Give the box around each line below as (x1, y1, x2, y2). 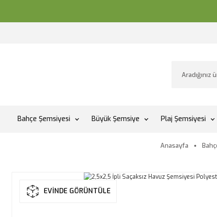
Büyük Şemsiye (92, 114, 139, 124)
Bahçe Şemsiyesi (17, 114, 70, 124)
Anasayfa (160, 141, 188, 150)
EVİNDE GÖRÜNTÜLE (44, 186, 110, 196)
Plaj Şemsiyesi (161, 114, 206, 124)
